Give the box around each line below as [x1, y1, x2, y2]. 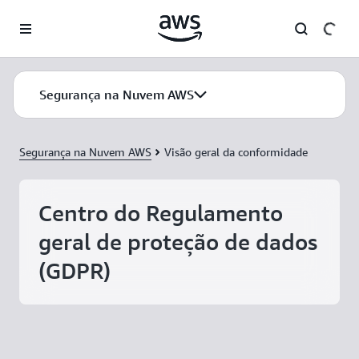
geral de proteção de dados [38, 228, 317, 255]
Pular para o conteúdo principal [7, 10, 166, 22]
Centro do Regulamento [38, 200, 283, 226]
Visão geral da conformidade [164, 145, 308, 159]
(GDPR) [38, 257, 111, 284]
